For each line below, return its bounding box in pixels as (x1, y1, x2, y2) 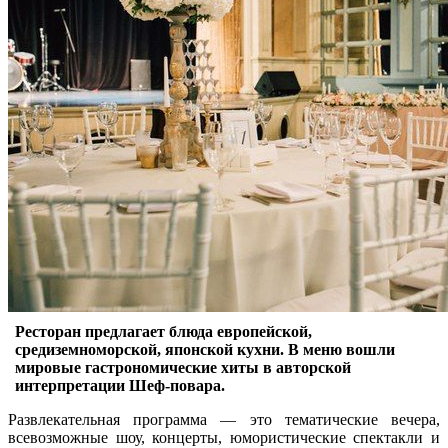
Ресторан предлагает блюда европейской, (15, 322, 312, 340)
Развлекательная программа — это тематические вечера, (8, 410, 440, 428)
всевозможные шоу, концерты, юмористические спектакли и (8, 428, 440, 446)
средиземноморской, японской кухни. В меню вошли (15, 340, 395, 358)
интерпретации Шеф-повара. (15, 376, 225, 394)
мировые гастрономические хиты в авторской (15, 358, 351, 376)
